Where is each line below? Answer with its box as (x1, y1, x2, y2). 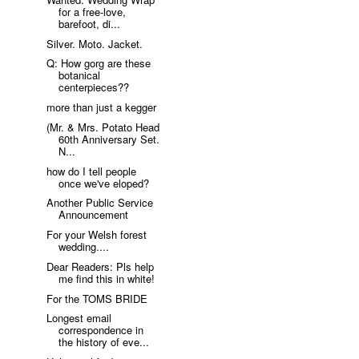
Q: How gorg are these (46, 55, 151, 71)
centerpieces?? (58, 79, 130, 95)
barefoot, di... (58, 15, 121, 31)
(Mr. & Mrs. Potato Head (46, 119, 160, 135)
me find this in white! (58, 270, 155, 286)
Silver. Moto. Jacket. (46, 35, 143, 51)
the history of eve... (58, 334, 150, 350)
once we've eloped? (58, 175, 150, 191)
